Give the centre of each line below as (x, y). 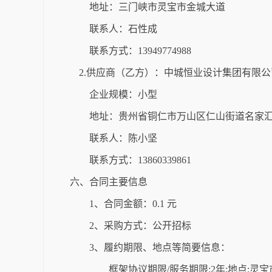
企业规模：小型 (123, 94)
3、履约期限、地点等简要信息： (160, 247)
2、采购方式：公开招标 (140, 226)
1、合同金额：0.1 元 (133, 204)
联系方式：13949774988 (140, 51)
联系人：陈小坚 (123, 138)
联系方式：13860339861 (140, 160)
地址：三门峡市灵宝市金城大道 (157, 7)
